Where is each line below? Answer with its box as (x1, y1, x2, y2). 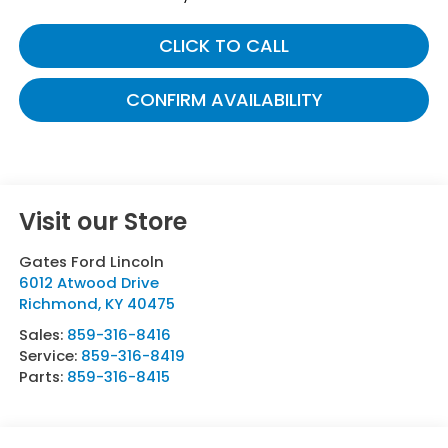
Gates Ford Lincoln (18, 251, 164, 273)
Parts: (18, 366, 67, 388)
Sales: (18, 324, 67, 346)
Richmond (18, 293, 98, 315)
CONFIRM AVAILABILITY (125, 87, 323, 113)
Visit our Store (18, 205, 187, 239)
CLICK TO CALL (159, 33, 289, 59)
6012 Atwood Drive (18, 272, 159, 294)
